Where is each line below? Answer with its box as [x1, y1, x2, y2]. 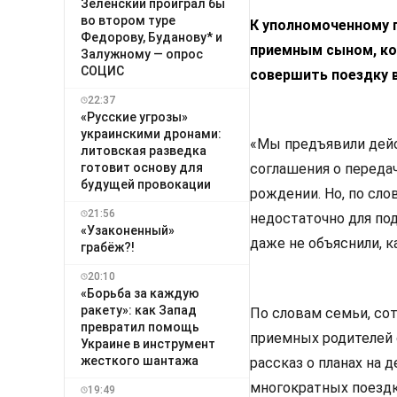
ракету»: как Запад [81, 302, 197, 317]
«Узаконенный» [81, 222, 175, 237]
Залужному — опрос [81, 46, 203, 61]
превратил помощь [81, 319, 199, 334]
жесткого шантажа [81, 353, 198, 368]
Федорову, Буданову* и [81, 29, 222, 44]
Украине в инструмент [81, 336, 215, 351]
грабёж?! [81, 239, 135, 254]
